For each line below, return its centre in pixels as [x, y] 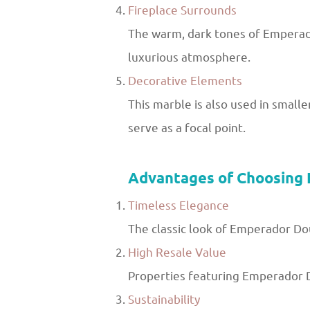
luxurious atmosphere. [189, 57]
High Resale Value [177, 252]
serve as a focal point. [187, 128]
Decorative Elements [185, 81]
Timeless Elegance [179, 205]
